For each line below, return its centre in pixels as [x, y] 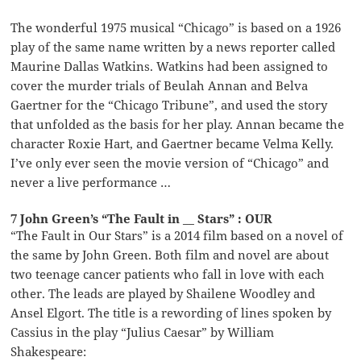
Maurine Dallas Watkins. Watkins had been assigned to [170, 66]
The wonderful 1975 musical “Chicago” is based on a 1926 [176, 28]
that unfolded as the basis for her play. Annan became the [178, 124]
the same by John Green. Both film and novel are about [170, 255]
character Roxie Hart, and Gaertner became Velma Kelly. [172, 144]
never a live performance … [91, 183]
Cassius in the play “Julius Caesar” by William [143, 332]
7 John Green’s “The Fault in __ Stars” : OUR [142, 219]
